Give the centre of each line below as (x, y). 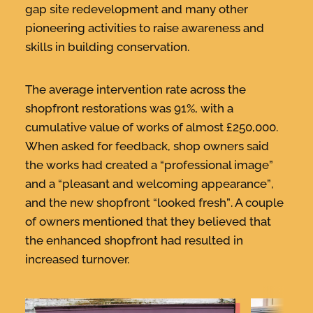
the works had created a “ (94, 165)
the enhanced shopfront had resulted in (134, 240)
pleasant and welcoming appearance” (166, 183)
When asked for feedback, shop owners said (147, 146)
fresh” (214, 202)
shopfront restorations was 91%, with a (129, 108)
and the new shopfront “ (91, 202)
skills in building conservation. (107, 46)
